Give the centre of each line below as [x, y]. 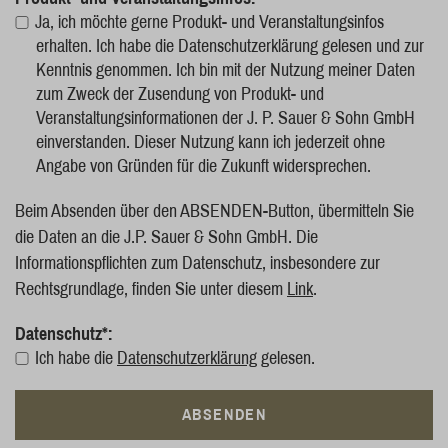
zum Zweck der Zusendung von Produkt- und [180, 94]
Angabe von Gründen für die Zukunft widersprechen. [203, 166]
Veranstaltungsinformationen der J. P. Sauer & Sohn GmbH [225, 118]
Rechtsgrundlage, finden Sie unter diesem [151, 289]
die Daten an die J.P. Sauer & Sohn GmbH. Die [166, 237]
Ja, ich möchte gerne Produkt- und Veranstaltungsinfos [209, 22]
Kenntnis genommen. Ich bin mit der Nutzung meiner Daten [225, 70]
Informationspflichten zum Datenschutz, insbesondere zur [197, 263]
